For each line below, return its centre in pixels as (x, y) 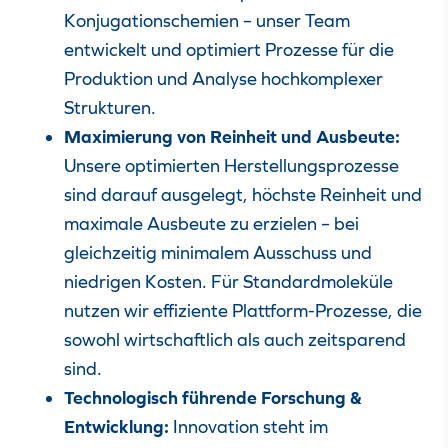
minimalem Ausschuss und (266, 252)
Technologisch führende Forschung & (213, 397)
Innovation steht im (250, 426)
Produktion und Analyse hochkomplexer (223, 78)
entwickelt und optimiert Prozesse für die (229, 49)
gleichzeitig (112, 252)
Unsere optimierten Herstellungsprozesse (231, 165)
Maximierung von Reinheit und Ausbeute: (232, 136)
